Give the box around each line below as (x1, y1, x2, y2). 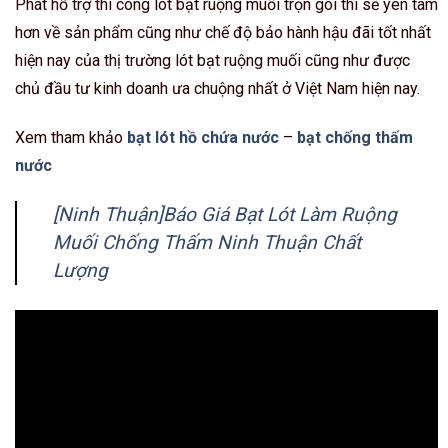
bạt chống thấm (297, 128, 413, 148)
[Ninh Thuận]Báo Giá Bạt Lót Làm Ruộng (53, 202, 397, 226)
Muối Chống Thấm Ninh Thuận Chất (53, 230, 361, 254)
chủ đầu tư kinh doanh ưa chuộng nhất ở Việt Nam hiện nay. (15, 79, 420, 99)
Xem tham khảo (15, 128, 127, 148)
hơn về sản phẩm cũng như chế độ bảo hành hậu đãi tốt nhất (15, 23, 431, 43)
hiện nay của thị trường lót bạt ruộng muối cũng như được (15, 51, 410, 71)
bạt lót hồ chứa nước (127, 128, 279, 148)
